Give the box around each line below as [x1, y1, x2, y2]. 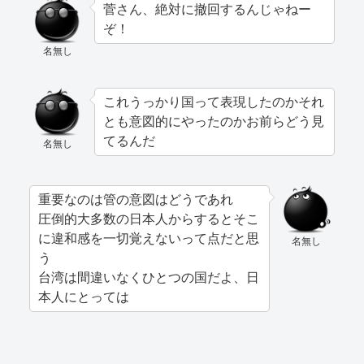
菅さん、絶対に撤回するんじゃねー [103, 2, 311, 16]
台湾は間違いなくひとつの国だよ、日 [38, 270, 259, 284]
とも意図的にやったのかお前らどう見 [103, 114, 324, 128]
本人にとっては [38, 289, 129, 304]
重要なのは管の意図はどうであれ [38, 192, 233, 206]
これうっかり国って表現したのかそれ [103, 94, 324, 109]
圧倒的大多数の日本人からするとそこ [38, 211, 259, 226]
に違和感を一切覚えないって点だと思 [38, 231, 259, 245]
